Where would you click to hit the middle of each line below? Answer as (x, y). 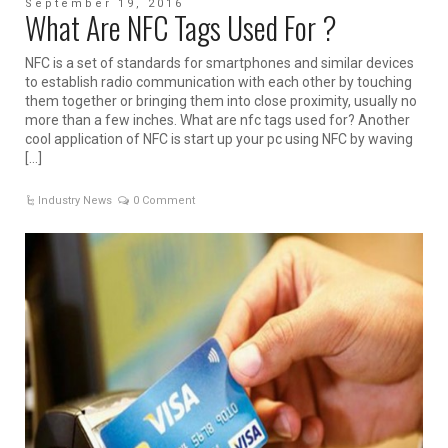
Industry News (75, 201)
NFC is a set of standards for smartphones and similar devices (219, 63)
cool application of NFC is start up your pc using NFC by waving (219, 139)
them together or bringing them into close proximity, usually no (221, 101)
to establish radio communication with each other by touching (218, 82)
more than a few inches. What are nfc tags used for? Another (217, 120)
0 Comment (164, 201)
